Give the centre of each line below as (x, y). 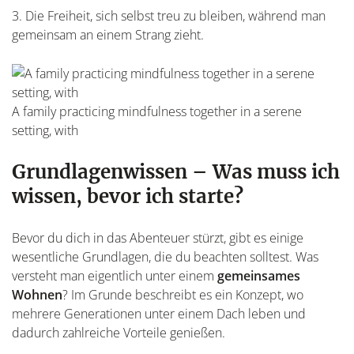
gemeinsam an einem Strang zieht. (108, 34)
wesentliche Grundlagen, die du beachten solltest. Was (165, 256)
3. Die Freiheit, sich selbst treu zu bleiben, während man (169, 15)
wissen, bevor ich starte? (128, 196)
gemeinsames (259, 275)
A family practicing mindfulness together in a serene (157, 111)
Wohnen (37, 294)
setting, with (45, 130)
